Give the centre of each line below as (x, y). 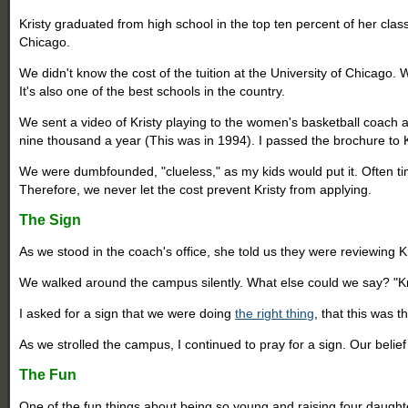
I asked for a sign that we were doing (127, 313)
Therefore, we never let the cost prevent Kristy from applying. (196, 189)
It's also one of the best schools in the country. (153, 91)
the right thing (275, 313)
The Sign (51, 219)
